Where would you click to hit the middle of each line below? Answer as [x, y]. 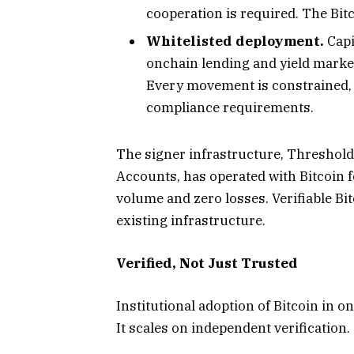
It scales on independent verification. [233, 328]
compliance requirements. [230, 108]
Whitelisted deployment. [235, 41]
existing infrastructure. [191, 221]
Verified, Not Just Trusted [207, 264]
